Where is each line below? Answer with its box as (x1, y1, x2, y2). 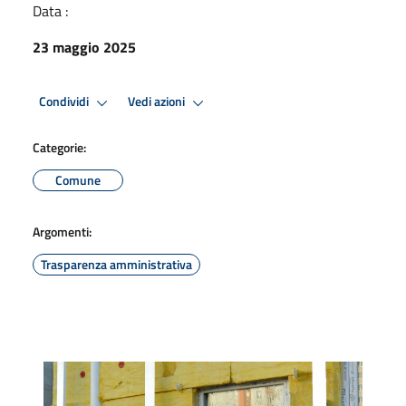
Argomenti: (33, 221, 92, 241)
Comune (55, 169, 101, 189)
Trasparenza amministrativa (41, 254, 192, 274)
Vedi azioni (128, 92, 188, 112)
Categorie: (33, 137, 86, 157)
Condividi (39, 92, 92, 112)
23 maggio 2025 (33, 35, 136, 58)
